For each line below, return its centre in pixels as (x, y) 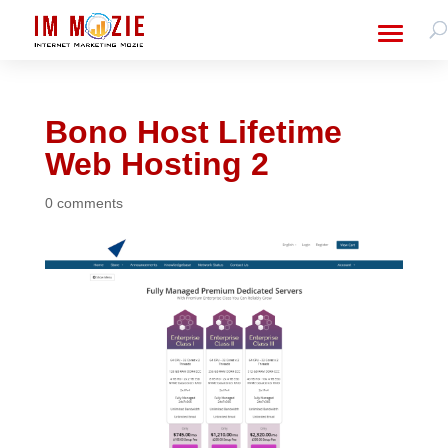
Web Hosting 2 (156, 164)
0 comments (83, 203)
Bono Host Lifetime (193, 132)
